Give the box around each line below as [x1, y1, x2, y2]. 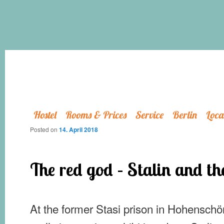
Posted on [30, 125, 59, 133]
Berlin [171, 108, 196, 121]
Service [135, 108, 163, 121]
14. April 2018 [59, 125, 98, 134]
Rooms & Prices [64, 108, 126, 121]
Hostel [32, 108, 56, 121]
